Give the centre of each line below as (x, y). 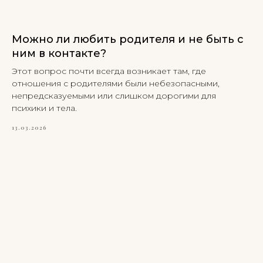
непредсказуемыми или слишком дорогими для (114, 95)
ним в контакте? (59, 53)
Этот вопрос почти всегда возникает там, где (109, 71)
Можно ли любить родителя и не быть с (128, 39)
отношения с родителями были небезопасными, (116, 83)
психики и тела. (44, 108)
